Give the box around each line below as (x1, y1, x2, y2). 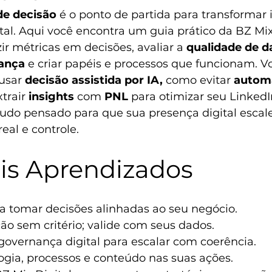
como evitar (163, 73, 234, 87)
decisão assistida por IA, (25, 73, 163, 87)
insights (29, 90, 74, 103)
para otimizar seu (128, 90, 229, 103)
